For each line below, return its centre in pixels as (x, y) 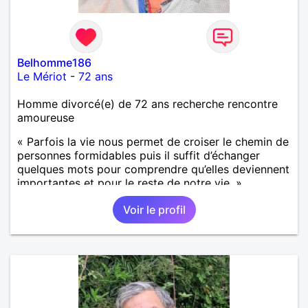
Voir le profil (154, 209)
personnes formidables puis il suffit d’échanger (139, 155)
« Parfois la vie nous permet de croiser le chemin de (153, 141)
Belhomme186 (54, 62)
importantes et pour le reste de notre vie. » (130, 183)
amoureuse (46, 117)
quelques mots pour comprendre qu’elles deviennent (153, 169)
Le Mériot (42, 76)
